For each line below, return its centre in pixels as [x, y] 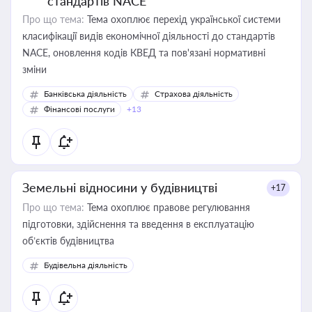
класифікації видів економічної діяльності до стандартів [149, 36]
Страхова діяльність [194, 94]
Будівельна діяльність [86, 265]
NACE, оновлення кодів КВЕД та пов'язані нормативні [144, 53]
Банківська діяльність [85, 94]
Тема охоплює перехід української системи [182, 19]
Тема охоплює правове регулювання [167, 207]
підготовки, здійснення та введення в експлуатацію [138, 224]
